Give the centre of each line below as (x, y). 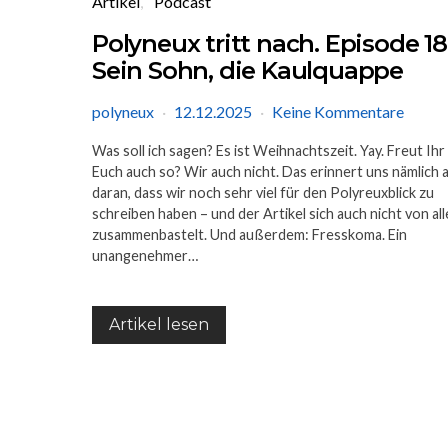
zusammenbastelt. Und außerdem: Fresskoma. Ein (249, 234)
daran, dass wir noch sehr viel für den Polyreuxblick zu (263, 192)
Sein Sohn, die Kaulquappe (247, 70)
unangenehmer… (145, 255)
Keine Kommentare (338, 111)
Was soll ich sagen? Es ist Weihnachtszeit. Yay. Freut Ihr (268, 150)
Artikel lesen (159, 324)
